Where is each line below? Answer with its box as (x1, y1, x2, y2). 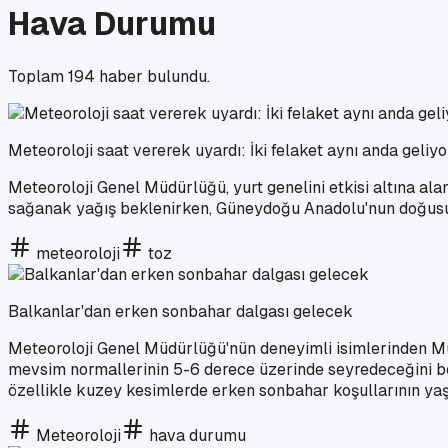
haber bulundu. (95, 65, 210, 87)
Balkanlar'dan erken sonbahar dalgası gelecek (8, 300, 353, 322)
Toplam (8, 65, 68, 87)
